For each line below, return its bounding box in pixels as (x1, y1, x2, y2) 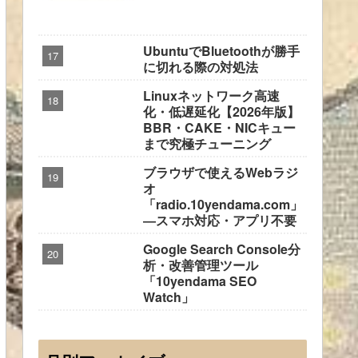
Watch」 (143, 287, 194, 306)
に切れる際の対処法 (143, 57, 258, 76)
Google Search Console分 (143, 239, 300, 258)
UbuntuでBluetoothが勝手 (143, 41, 300, 60)
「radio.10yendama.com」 (143, 194, 303, 213)
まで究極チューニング (143, 133, 271, 153)
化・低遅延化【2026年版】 (143, 101, 300, 121)
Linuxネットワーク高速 (143, 86, 280, 105)
